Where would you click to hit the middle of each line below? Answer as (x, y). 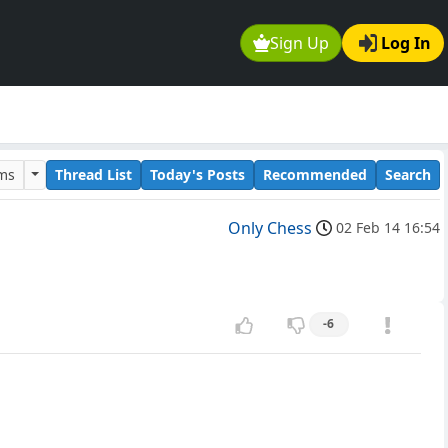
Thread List (93, 174)
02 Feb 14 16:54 (388, 228)
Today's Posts (197, 174)
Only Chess (270, 228)
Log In (406, 43)
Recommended (315, 174)
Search (408, 174)
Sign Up (300, 43)
